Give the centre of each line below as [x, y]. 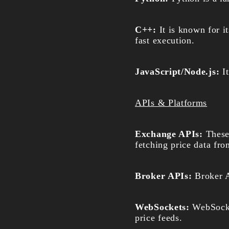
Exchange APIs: [170, 134]
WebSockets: [164, 207]
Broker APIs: [165, 176]
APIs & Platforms [171, 103]
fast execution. [165, 40]
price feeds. [159, 218]
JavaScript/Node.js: [179, 72]
